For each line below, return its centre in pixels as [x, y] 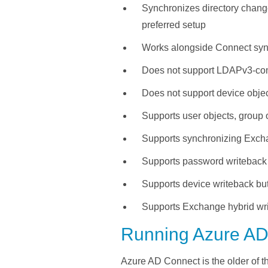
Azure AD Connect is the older [185, 261]
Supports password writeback [204, 162]
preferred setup [174, 25]
